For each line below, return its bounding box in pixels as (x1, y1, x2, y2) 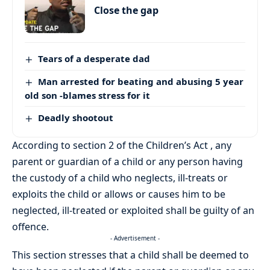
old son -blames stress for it (25, 89, 150, 102)
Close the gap (94, 4, 159, 17)
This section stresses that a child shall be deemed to (12, 248, 249, 262)
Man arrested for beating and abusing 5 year (38, 75, 244, 88)
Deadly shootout (38, 111, 114, 124)
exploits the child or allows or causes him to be (12, 187, 225, 201)
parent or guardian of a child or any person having (12, 154, 243, 168)
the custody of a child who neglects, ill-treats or (12, 171, 228, 184)
